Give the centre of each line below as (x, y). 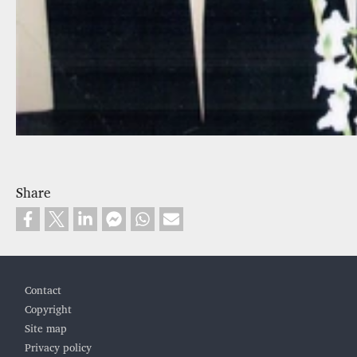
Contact (43, 291)
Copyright (49, 310)
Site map (46, 330)
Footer (42, 280)
